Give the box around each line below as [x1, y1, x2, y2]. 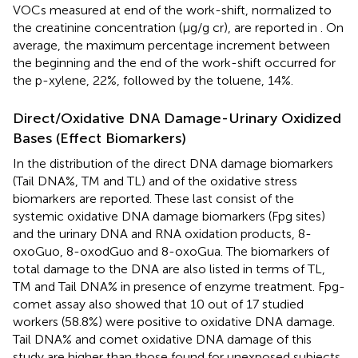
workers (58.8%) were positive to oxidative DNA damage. [13, 314, 335, 330]
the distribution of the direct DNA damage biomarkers [27, 156, 333, 172]
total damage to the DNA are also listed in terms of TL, [13, 261, 325, 277]
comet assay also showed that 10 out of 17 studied [13, 296, 304, 312]
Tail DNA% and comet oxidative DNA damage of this [13, 332, 312, 348]
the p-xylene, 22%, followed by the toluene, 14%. [13, 73, 293, 89]
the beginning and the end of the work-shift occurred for [13, 55, 336, 71]
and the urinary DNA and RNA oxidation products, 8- [13, 226, 312, 242]
